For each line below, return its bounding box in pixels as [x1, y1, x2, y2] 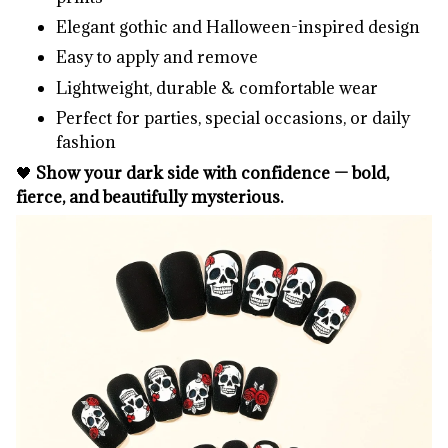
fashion [56, 131, 116, 154]
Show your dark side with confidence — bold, [36, 161, 389, 184]
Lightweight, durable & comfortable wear [56, 76, 378, 99]
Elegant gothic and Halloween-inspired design [56, 15, 420, 38]
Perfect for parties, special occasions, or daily [56, 107, 410, 130]
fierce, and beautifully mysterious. [16, 185, 283, 208]
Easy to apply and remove [56, 46, 258, 69]
